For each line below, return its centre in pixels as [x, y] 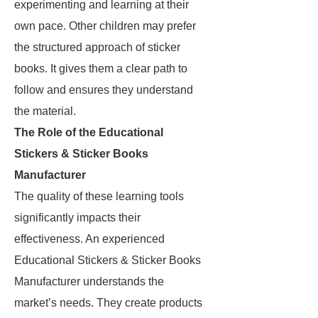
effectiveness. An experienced [89, 239]
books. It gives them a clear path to [101, 68]
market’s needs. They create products [108, 303]
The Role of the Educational [89, 132]
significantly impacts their [77, 218]
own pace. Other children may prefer [105, 26]
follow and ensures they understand [104, 90]
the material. [45, 111]
